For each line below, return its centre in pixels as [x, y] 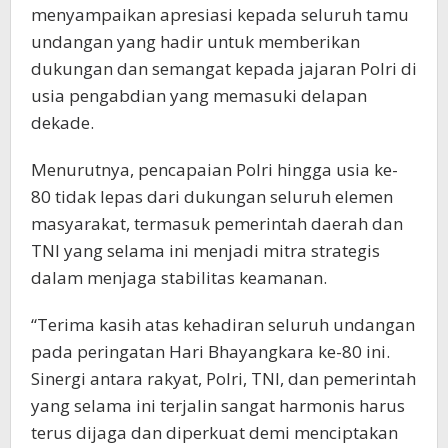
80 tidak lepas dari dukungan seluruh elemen [212, 196]
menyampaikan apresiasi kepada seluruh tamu [220, 14]
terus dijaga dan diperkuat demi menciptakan [214, 432]
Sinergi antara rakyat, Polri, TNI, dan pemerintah [223, 378]
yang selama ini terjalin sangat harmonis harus [218, 405]
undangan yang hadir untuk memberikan [195, 41]
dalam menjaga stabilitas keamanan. [179, 277]
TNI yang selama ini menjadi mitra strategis [205, 250]
